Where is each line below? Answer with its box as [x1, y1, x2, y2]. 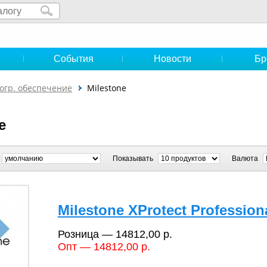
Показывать [113, 154, 155, 163]
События [53, 54, 94, 64]
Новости [154, 54, 191, 64]
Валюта [232, 154, 260, 163]
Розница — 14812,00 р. [58, 228, 172, 240]
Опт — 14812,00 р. [58, 240, 150, 253]
